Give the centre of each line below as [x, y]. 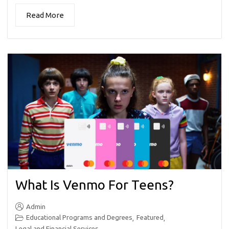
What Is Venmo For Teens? [95, 185]
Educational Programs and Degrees [79, 217]
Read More [45, 15]
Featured [150, 217]
